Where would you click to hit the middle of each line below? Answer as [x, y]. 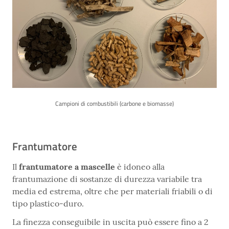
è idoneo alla [140, 167]
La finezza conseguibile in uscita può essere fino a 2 [110, 222]
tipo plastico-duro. [48, 204]
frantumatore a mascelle [67, 167]
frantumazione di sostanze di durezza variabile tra [107, 179]
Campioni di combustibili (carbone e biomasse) [114, 104]
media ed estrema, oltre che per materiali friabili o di [112, 191]
